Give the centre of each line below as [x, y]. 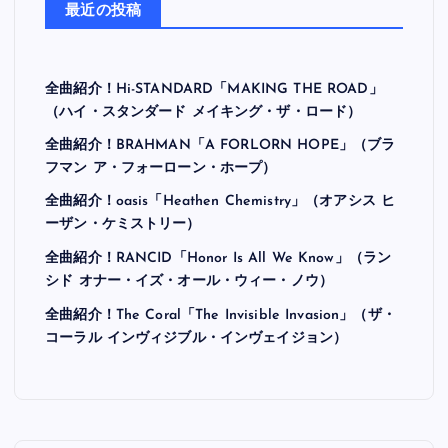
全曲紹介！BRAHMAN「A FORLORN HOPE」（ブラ [220, 427]
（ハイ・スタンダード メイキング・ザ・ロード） [203, 393]
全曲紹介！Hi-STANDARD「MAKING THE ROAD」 [214, 370]
